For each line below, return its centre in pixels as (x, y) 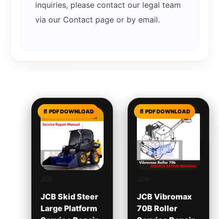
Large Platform (69, 208)
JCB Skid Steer (69, 197)
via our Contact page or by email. (98, 19)
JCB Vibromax (164, 197)
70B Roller (157, 208)
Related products (43, 74)
